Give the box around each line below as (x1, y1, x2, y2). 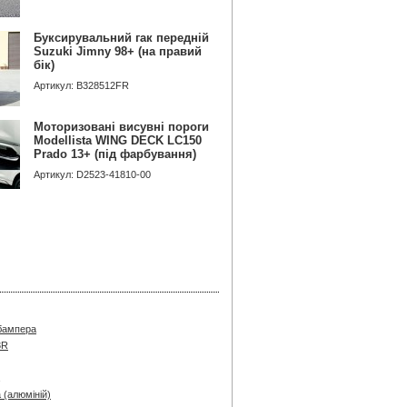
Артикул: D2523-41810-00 (34, 169, 151, 180)
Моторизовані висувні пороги (34, 120, 209, 134)
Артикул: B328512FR (34, 80, 129, 91)
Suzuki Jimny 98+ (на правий (34, 45, 202, 58)
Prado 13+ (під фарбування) (34, 147, 196, 161)
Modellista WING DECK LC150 (34, 134, 202, 147)
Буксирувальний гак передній (34, 31, 209, 45)
